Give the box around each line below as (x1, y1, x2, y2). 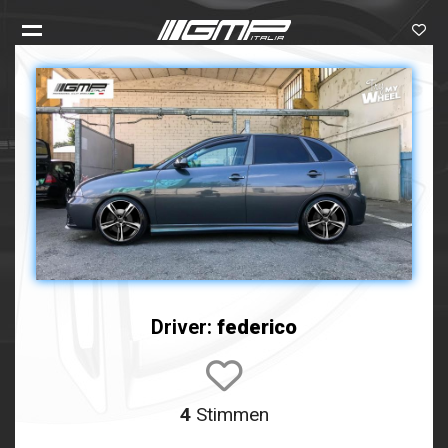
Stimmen (190, 402, 269, 426)
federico (217, 314, 297, 339)
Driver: (151, 314, 217, 339)
